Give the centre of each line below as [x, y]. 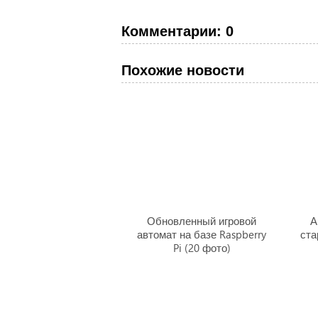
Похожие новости [182, 70]
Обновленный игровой [202, 221]
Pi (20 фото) [202, 248]
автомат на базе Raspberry [202, 234]
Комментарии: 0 [177, 31]
